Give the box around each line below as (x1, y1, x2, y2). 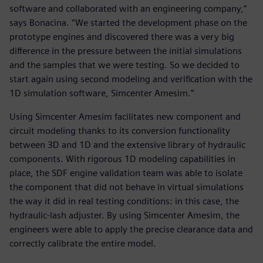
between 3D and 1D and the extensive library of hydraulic (9, 139, 245, 150)
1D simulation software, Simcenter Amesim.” (9, 87, 194, 99)
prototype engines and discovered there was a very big (9, 31, 234, 42)
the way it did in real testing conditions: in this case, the (9, 195, 239, 207)
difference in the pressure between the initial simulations (9, 45, 242, 56)
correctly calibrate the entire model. (9, 237, 156, 249)
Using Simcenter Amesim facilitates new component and (9, 110, 241, 122)
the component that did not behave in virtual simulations (9, 181, 244, 193)
